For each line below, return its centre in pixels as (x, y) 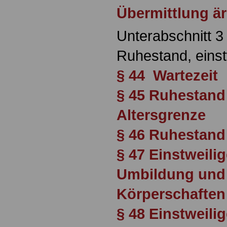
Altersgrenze (161, 115)
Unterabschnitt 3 (170, 36)
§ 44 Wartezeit (167, 75)
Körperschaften (171, 194)
